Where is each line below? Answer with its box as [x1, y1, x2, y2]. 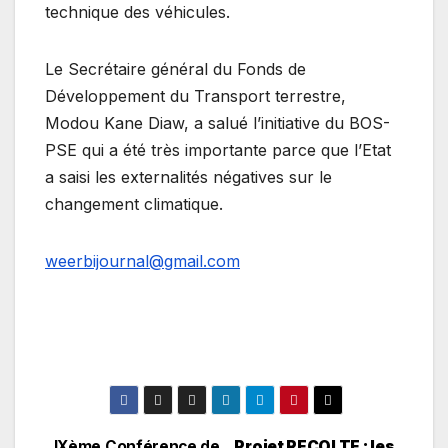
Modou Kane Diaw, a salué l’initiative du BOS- [45, 113, 390, 134]
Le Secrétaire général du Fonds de [45, 59, 306, 80]
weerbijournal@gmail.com [45, 251, 240, 272]
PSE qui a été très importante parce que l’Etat [45, 140, 391, 161]
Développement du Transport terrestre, [45, 86, 346, 107]
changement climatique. [45, 194, 223, 215]
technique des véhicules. [45, 2, 230, 23]
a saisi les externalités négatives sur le [45, 167, 332, 188]
